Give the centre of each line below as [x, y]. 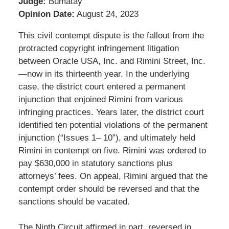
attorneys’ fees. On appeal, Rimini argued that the [113, 176]
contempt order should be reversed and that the [109, 189]
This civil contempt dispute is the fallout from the [111, 36]
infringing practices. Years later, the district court [111, 112]
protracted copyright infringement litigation [98, 49]
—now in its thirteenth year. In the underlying [104, 74]
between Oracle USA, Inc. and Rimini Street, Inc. [112, 61]
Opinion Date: [46, 14]
